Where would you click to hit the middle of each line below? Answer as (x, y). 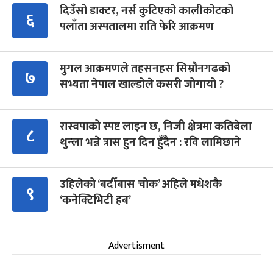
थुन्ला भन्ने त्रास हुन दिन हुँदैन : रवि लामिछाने (150, 143)
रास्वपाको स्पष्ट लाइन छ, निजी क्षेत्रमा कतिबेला (156, 127)
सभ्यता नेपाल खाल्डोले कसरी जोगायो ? (143, 85)
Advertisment (136, 246)
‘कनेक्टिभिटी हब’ (95, 200)
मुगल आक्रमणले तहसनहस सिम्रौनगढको (145, 69)
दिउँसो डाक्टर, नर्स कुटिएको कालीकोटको (147, 11)
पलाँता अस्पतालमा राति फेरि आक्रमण (137, 27)
